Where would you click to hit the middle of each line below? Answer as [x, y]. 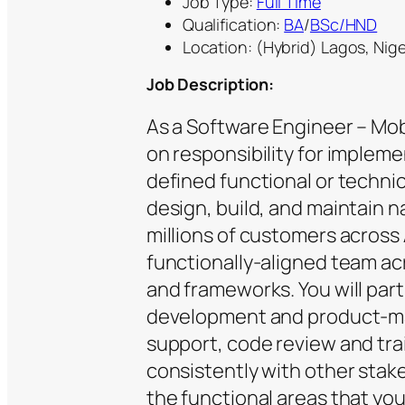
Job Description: [210, 85]
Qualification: [233, 25]
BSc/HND [344, 25]
